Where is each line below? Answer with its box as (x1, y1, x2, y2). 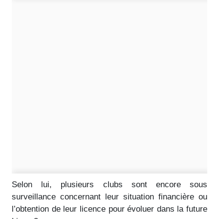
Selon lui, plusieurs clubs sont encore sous (12, 179, 207, 189)
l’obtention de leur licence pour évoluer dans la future (12, 204, 207, 214)
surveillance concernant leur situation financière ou (12, 192, 207, 201)
